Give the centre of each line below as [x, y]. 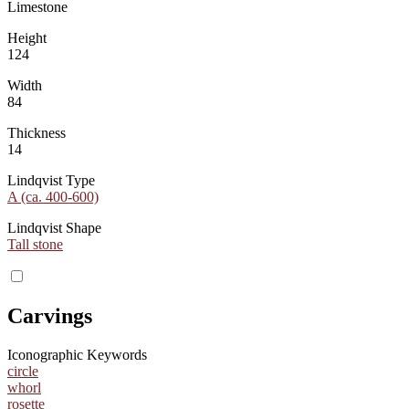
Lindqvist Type [51, 181]
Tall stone [35, 245]
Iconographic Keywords [77, 355]
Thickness [37, 133]
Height [27, 38]
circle [23, 372]
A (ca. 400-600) [53, 197]
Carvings [50, 316]
